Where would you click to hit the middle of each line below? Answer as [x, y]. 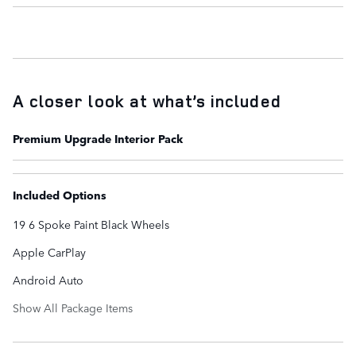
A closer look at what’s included [147, 101]
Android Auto [48, 279]
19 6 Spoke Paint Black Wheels [91, 224]
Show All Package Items [73, 307]
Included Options [60, 194]
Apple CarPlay [49, 252]
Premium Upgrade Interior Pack [98, 138]
